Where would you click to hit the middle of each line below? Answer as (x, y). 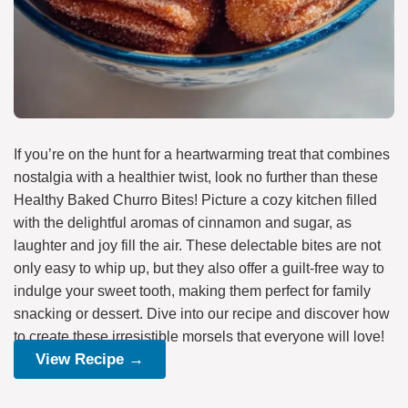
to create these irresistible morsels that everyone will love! (199, 336)
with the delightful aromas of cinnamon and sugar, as (183, 222)
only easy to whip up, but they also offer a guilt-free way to (199, 268)
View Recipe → (90, 359)
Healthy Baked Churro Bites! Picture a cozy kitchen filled (195, 199)
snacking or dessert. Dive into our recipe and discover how (202, 313)
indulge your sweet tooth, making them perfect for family (192, 291)
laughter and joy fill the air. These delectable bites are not (197, 245)
